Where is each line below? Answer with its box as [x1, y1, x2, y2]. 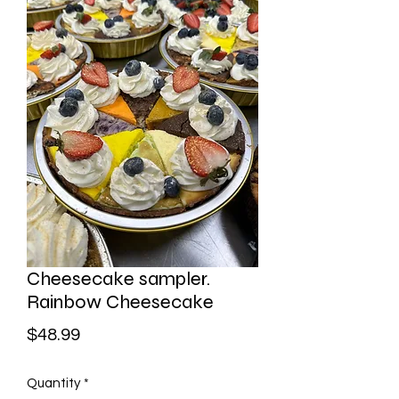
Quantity [27, 377, 80, 390]
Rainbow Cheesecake [27, 290, 214, 313]
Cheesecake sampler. [27, 267, 210, 290]
